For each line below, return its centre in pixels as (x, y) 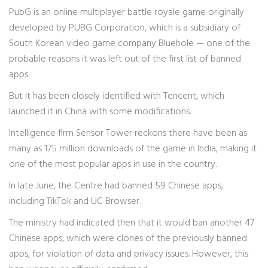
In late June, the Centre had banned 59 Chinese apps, (116, 186)
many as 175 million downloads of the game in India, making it (133, 149)
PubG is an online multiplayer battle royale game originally (127, 13)
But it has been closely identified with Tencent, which (117, 96)
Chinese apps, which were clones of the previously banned (128, 239)
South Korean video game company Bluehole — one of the (130, 44)
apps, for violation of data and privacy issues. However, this (129, 254)
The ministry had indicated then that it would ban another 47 (132, 223)
